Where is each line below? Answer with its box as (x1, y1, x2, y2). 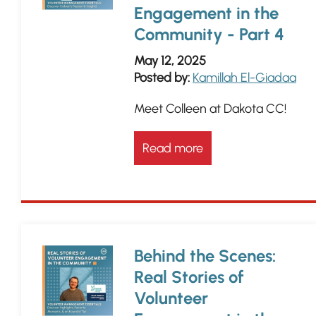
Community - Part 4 (134, 24, 284, 44)
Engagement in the (134, 3, 279, 23)
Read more (142, 140, 203, 156)
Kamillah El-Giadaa (193, 70, 296, 85)
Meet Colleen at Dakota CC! (134, 101, 286, 116)
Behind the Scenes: (134, 245, 276, 266)
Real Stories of (134, 267, 244, 287)
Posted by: (134, 70, 190, 85)
